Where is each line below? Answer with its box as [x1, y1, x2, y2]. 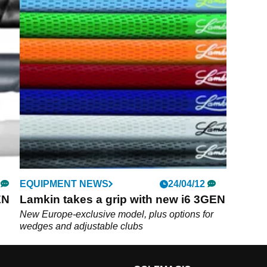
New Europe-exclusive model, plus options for [20, 209, 214, 219]
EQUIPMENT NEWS [20, 178, 109, 189]
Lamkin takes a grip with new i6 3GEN [20, 193, 226, 206]
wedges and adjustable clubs [20, 221, 144, 231]
